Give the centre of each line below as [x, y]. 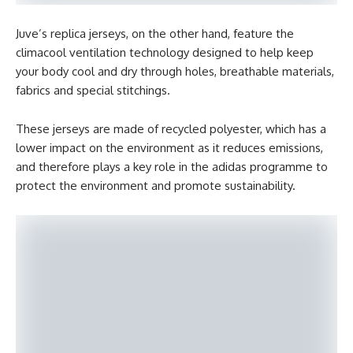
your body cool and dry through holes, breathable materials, [175, 71]
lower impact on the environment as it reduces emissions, [169, 148]
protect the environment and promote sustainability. [156, 186]
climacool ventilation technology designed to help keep [165, 52]
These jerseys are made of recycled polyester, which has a [171, 129]
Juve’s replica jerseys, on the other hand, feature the [155, 33]
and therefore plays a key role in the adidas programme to [172, 167]
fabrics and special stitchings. [93, 90]
